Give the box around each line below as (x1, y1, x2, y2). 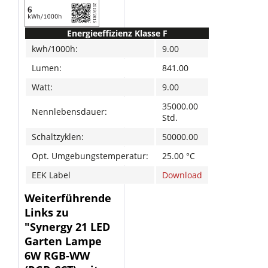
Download (162, 169, 202, 181)
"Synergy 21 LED (25, 220, 110, 234)
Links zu (25, 205, 69, 220)
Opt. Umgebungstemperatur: (32, 150, 148, 162)
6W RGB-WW (25, 248, 90, 263)
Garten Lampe (25, 234, 102, 248)
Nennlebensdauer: (32, 106, 107, 117)
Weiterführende (25, 191, 111, 205)
